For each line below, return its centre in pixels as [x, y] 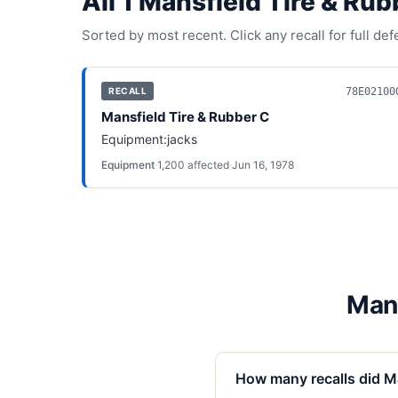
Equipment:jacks [149, 139]
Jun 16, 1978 [263, 165]
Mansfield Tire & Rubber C [185, 117]
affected [207, 165]
